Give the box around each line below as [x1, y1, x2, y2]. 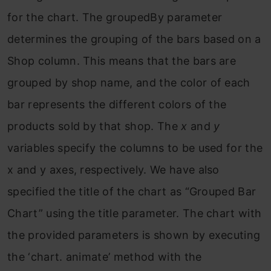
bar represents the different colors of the [7, 98, 227, 111]
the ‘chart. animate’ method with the [7, 250, 202, 264]
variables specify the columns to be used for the [7, 142, 263, 155]
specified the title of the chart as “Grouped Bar [7, 185, 256, 198]
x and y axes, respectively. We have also [7, 163, 220, 177]
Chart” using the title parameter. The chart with [7, 207, 262, 220]
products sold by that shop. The [7, 120, 181, 133]
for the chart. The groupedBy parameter [7, 11, 223, 24]
